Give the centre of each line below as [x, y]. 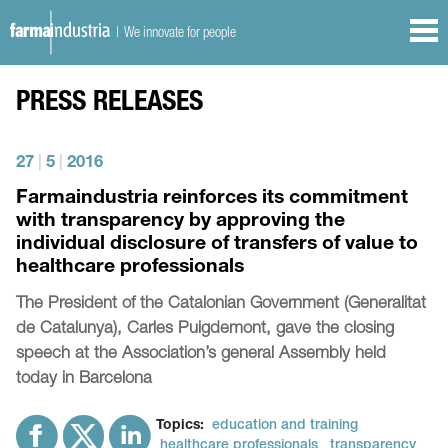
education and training [285, 426]
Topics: [180, 426]
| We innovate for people [173, 31]
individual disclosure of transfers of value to [217, 245]
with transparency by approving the [181, 222]
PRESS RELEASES [110, 104]
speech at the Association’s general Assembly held [201, 355]
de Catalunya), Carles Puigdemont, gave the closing [205, 330]
